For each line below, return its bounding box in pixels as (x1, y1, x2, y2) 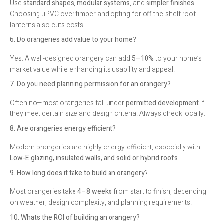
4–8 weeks (77, 186, 112, 197)
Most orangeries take (10, 186, 77, 197)
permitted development (126, 97, 199, 108)
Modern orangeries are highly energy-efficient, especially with (10, 142, 200, 152)
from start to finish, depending (112, 186, 206, 197)
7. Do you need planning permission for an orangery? (10, 78, 171, 89)
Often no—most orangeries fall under (10, 97, 126, 108)
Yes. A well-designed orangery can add (10, 53, 132, 64)
